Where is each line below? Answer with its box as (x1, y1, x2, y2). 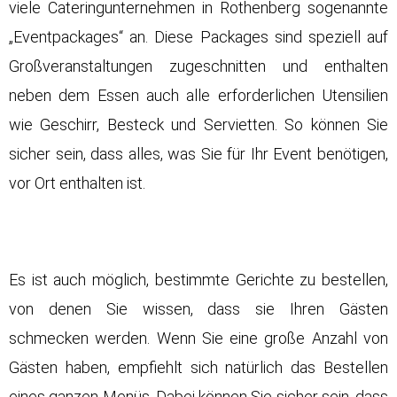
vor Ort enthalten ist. (9, 174, 145, 193)
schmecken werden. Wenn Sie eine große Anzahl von (9, 329, 388, 348)
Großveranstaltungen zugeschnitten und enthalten (9, 57, 388, 76)
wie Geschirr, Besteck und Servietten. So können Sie (9, 115, 388, 135)
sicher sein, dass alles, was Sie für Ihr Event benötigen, (9, 144, 388, 164)
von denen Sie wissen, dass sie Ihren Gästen (9, 300, 388, 319)
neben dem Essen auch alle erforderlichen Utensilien (9, 86, 388, 105)
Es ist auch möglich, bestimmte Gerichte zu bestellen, (9, 270, 388, 290)
